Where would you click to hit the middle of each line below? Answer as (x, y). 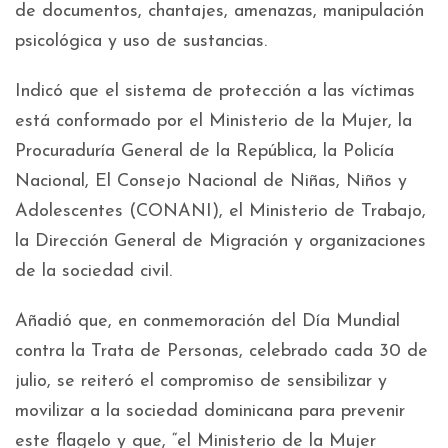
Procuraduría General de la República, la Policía (204, 151)
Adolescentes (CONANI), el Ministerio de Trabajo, (220, 211)
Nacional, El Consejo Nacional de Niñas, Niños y (211, 181)
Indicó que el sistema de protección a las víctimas (215, 91)
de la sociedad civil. (93, 271)
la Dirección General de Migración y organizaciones (220, 241)
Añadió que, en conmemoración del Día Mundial (207, 321)
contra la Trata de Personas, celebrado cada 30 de (221, 351)
